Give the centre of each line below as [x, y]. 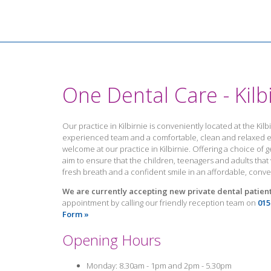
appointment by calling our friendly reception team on [159, 202]
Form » [76, 214]
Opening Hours [112, 240]
